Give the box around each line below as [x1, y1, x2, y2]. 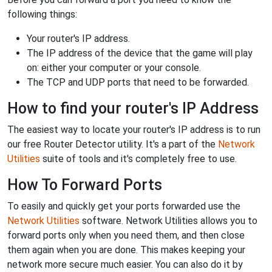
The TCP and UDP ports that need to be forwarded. [27, 76, 249, 88]
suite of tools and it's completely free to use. [40, 152, 237, 165]
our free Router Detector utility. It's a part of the [7, 138, 218, 150]
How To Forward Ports [7, 175, 162, 194]
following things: [7, 8, 77, 20]
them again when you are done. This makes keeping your [7, 243, 245, 256]
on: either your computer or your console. [27, 61, 201, 73]
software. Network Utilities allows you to [80, 214, 257, 226]
